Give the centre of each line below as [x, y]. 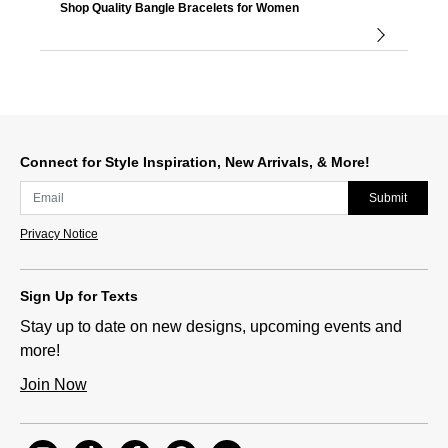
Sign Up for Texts [79, 295]
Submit [388, 197]
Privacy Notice [59, 233]
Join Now [53, 384]
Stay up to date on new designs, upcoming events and [211, 326]
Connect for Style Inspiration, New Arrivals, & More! [195, 162]
